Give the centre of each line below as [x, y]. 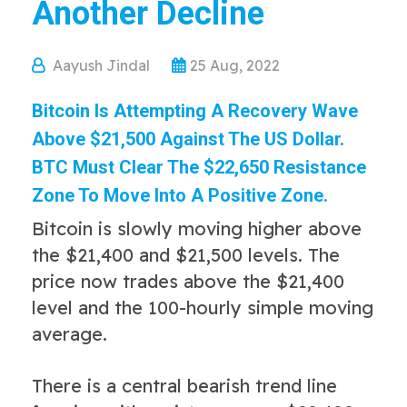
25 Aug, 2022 [235, 65]
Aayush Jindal [101, 65]
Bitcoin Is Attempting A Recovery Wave [195, 110]
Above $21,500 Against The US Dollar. [188, 139]
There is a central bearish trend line [184, 385]
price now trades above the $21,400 [188, 281]
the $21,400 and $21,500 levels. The [186, 254]
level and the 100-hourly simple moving [203, 307]
